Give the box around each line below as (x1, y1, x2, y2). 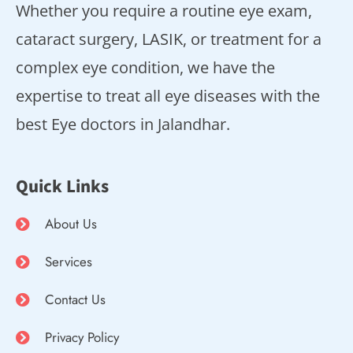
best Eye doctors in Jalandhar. (16, 113, 230, 136)
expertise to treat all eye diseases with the (16, 85, 320, 107)
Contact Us (44, 290, 106, 310)
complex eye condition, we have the (16, 57, 275, 79)
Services (44, 252, 92, 272)
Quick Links (16, 174, 109, 198)
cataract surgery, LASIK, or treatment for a (16, 28, 321, 50)
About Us (44, 214, 97, 234)
